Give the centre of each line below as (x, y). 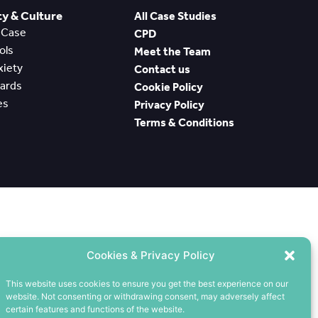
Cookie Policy (169, 87)
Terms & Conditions (185, 123)
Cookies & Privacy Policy (151, 255)
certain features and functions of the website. (95, 309)
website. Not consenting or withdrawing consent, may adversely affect (145, 296)
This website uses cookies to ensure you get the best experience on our (147, 284)
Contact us (163, 70)
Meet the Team (173, 52)
